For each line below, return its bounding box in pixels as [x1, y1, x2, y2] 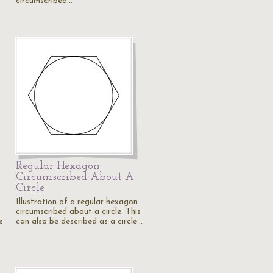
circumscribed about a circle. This [16, 207, 141, 216]
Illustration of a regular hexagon [16, 197, 138, 207]
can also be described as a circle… [16, 217, 143, 226]
